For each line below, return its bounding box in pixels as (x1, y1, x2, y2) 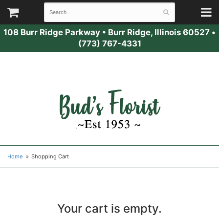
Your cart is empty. (57, 201, 162, 216)
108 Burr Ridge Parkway (3, 27, 100, 37)
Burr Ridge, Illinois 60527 (108, 27, 210, 37)
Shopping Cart (31, 153, 69, 160)
